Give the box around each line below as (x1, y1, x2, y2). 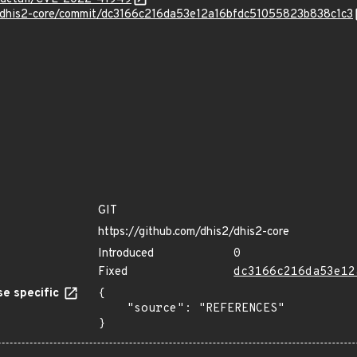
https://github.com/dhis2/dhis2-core (98, 225, 289, 240)
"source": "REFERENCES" (98, 301, 127, 316)
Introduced (98, 246, 154, 261)
